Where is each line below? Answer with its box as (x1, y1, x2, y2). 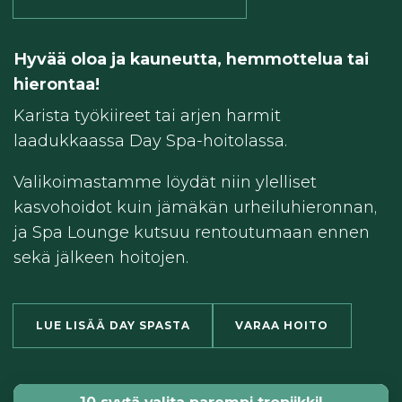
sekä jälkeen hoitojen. (13, 248, 188, 268)
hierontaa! (13, 74, 100, 95)
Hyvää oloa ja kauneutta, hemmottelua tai (13, 49, 369, 70)
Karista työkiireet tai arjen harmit (13, 106, 281, 127)
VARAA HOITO (235, 319, 328, 333)
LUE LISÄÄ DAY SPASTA (36, 319, 190, 333)
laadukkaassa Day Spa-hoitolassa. (13, 131, 287, 152)
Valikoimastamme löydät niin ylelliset (13, 172, 317, 193)
